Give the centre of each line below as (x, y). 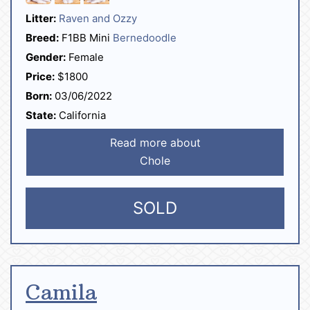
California (81, 115)
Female (85, 57)
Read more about (155, 142)
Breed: (42, 37)
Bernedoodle (145, 37)
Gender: (46, 57)
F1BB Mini (86, 37)
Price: (40, 76)
